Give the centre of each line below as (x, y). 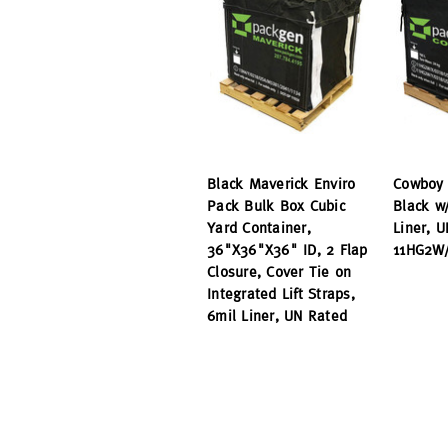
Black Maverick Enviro (281, 184)
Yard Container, (259, 228)
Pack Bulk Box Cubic (276, 206)
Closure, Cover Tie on (279, 272)
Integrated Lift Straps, (281, 294)
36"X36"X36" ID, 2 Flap (287, 250)
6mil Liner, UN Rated (277, 316)
